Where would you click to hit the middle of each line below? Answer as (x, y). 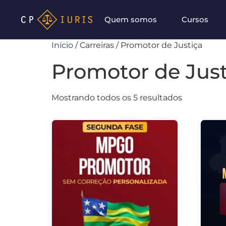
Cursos (195, 19)
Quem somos (131, 19)
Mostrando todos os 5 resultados (117, 98)
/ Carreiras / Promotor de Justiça (138, 45)
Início (62, 45)
